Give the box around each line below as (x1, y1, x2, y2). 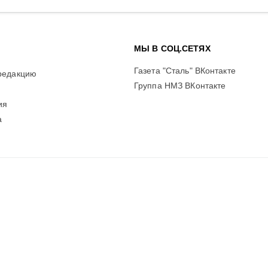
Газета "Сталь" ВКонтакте (133, 66, 236, 75)
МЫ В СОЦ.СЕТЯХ (133, 44, 211, 54)
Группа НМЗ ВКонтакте (133, 81, 226, 91)
